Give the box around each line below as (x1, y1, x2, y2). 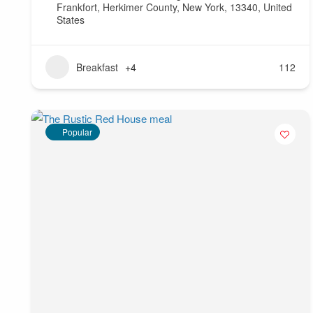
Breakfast (76, 60, 118, 75)
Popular (62, 126, 92, 138)
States (57, 13, 85, 27)
